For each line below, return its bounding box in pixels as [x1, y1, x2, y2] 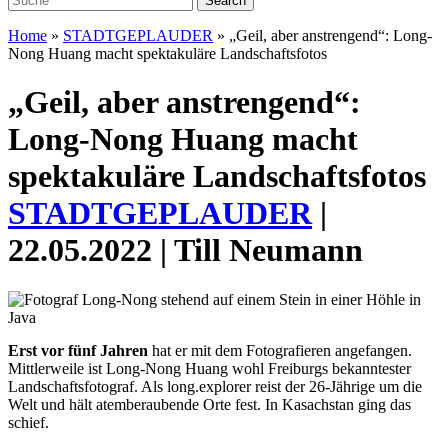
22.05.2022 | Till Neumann [8, 232, 363, 269]
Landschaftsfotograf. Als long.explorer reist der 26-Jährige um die [8, 377, 422, 395]
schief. [8, 413, 49, 431]
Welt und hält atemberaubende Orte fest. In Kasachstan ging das [8, 395, 411, 413]
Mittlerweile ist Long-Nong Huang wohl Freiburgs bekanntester [8, 359, 411, 377]
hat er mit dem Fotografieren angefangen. [148, 341, 412, 359]
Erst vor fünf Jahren [8, 341, 148, 359]
